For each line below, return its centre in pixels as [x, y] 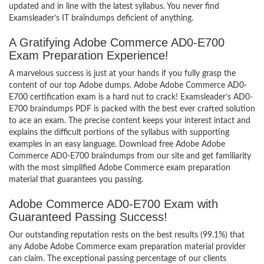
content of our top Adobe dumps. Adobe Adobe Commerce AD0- [128, 85]
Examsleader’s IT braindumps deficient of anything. [101, 18]
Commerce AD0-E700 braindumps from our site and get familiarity [130, 156]
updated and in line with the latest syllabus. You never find [114, 6]
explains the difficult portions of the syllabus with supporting [119, 133]
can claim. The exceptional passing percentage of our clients [118, 259]
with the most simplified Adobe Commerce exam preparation [120, 168]
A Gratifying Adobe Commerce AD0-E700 [117, 42]
